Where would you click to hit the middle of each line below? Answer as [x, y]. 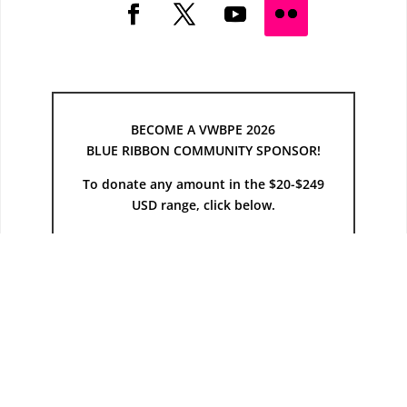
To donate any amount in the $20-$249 [203, 184]
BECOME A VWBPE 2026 [203, 130]
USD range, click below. [203, 205]
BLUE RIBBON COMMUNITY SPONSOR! [203, 151]
